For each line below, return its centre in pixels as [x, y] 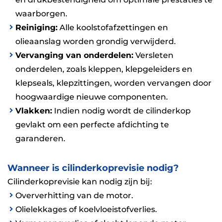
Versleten [153, 55]
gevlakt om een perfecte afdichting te [92, 124]
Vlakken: [34, 111]
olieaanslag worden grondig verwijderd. [96, 41]
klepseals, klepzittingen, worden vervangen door [113, 83]
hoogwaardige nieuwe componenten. [92, 97]
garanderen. [40, 138]
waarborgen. [41, 13]
